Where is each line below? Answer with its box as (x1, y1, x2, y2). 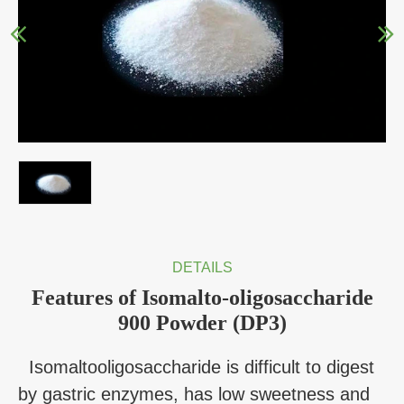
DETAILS (171, 260, 233, 276)
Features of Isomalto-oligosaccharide (31, 286, 373, 310)
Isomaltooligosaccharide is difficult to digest (18, 357, 374, 378)
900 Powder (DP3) (117, 311, 287, 335)
